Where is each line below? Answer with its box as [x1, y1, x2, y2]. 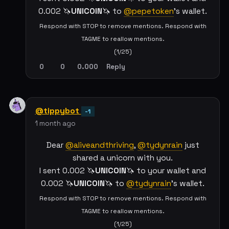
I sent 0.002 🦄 [39, 166, 95, 176]
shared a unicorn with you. [73, 153, 173, 164]
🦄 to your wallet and [126, 166, 206, 176]
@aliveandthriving [65, 140, 134, 151]
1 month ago [35, 119, 76, 128]
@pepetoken [124, 6, 174, 16]
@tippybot [35, 105, 81, 117]
